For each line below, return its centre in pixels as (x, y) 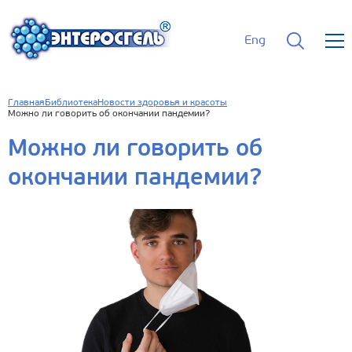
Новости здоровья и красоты (162, 103)
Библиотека (71, 103)
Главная (26, 103)
